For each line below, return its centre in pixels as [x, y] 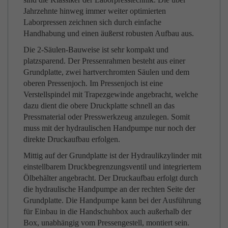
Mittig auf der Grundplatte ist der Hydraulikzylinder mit [112, 155]
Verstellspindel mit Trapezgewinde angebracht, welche [111, 94]
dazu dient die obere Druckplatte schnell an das [99, 106]
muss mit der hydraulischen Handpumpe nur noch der [109, 128]
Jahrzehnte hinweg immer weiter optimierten [95, 11]
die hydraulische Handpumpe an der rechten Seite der [109, 189]
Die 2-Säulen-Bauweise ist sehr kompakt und [96, 50]
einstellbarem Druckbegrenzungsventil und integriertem [112, 167]
